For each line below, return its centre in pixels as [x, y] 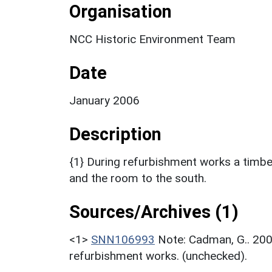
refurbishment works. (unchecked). [158, 256]
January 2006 [104, 100]
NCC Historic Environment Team [152, 39]
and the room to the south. [138, 178]
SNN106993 [123, 239]
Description [115, 134]
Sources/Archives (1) [154, 212]
